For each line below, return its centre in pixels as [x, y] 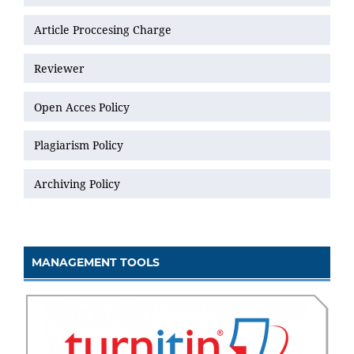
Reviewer [59, 68]
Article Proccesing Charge [103, 30]
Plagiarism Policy [79, 145]
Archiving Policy [79, 183]
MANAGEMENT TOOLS [96, 263]
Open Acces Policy [82, 107]
